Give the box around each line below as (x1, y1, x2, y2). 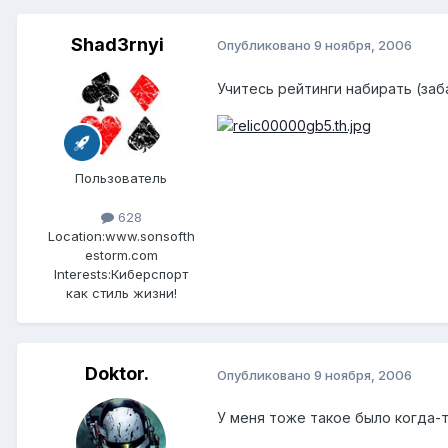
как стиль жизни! (65, 285, 177, 302)
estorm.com (84, 247, 158, 264)
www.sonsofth (104, 228, 195, 245)
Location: (47, 228, 105, 245)
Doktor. (85, 363, 149, 385)
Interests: (54, 266, 111, 283)
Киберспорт (111, 266, 188, 283)
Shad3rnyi (70, 33, 164, 55)
